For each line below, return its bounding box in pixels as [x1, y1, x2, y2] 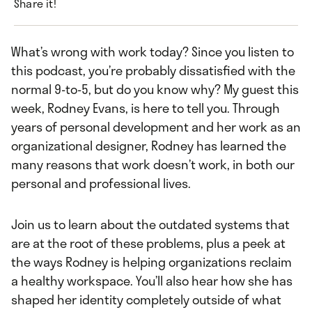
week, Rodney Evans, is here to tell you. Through [11, 98, 280, 118]
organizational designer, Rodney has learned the [11, 136, 286, 156]
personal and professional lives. [11, 173, 191, 194]
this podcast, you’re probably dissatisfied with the [11, 61, 295, 81]
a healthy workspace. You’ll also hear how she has [11, 271, 292, 291]
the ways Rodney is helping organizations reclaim [11, 252, 292, 272]
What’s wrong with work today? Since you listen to [11, 42, 294, 62]
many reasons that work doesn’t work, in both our [11, 155, 295, 175]
